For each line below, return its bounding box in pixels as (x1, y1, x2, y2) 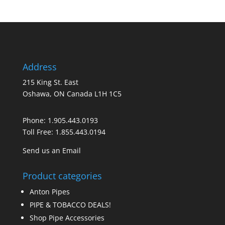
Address (22, 60, 57, 73)
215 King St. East (22, 77, 78, 87)
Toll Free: (22, 127, 55, 137)
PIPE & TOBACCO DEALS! (29, 199, 111, 209)
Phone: (22, 115, 48, 125)
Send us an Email (22, 145, 81, 155)
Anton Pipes (29, 186, 70, 196)
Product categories (22, 169, 102, 182)
